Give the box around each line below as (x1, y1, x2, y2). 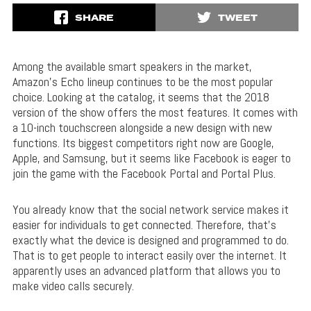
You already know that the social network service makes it (12, 201, 289, 218)
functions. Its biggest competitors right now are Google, (12, 135, 274, 151)
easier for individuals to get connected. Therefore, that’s (12, 217, 276, 233)
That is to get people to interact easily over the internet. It (12, 247, 287, 264)
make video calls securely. (12, 278, 134, 294)
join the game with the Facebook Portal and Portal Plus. (12, 165, 276, 182)
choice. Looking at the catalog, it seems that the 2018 (12, 89, 269, 106)
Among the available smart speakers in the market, (12, 58, 252, 75)
